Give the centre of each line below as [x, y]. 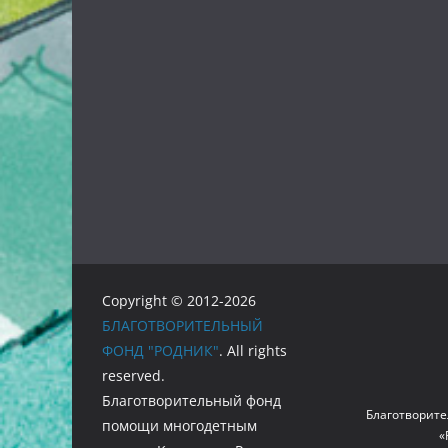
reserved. [133, 375]
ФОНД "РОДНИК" [160, 350]
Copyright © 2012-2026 [179, 300]
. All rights [253, 350]
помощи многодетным [179, 425]
